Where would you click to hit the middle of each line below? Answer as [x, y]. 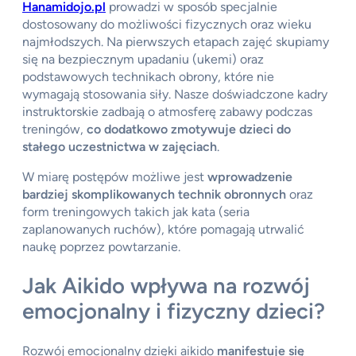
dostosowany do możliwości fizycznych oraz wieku [167, 24]
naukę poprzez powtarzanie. [101, 246]
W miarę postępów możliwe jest [115, 176]
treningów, [54, 129]
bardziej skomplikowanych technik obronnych [154, 194]
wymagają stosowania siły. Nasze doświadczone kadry [175, 94]
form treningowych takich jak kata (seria [136, 211]
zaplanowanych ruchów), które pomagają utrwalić [163, 229]
